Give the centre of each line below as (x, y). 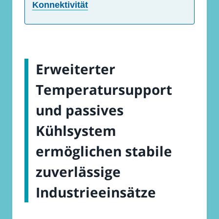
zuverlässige (78, 172)
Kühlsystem (76, 131)
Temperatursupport (104, 90)
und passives (80, 110)
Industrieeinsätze (96, 192)
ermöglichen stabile (104, 151)
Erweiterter (76, 69)
